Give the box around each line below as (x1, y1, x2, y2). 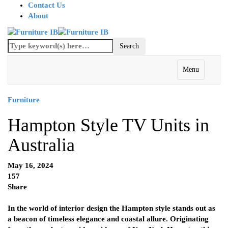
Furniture (8, 96, 40, 104)
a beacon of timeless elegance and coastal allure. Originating (8, 215, 209, 223)
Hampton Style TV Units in (8, 115, 209, 136)
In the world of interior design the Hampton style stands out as (8, 204, 215, 213)
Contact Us (28, 1, 65, 9)
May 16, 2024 (8, 161, 53, 170)
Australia (8, 135, 75, 156)
